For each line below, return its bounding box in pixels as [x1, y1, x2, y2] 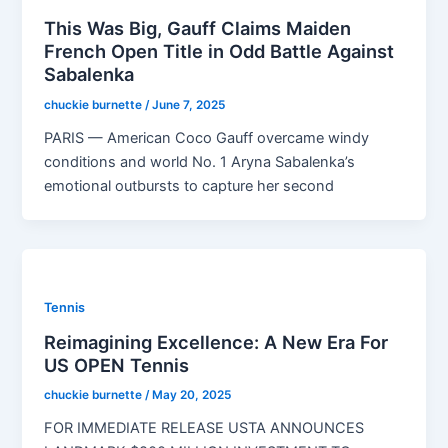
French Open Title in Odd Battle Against [44, 40, 395, 63]
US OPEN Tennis [44, 353, 190, 376]
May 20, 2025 [152, 388, 232, 403]
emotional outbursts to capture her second [44, 176, 335, 195]
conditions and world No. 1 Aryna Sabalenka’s [44, 152, 356, 171]
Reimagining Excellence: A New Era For [44, 330, 389, 353]
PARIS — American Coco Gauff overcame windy [44, 128, 370, 147]
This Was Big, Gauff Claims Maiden [44, 17, 352, 40]
